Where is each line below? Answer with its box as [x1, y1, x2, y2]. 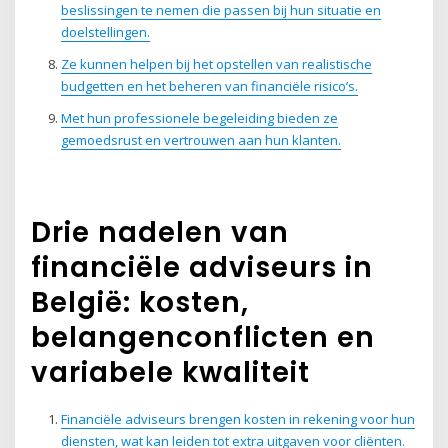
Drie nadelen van [31, 212, 290, 252]
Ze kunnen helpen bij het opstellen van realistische [60, 55, 372, 74]
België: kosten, [31, 282, 250, 322]
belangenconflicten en [31, 317, 376, 357]
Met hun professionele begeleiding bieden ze [60, 109, 338, 128]
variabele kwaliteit [31, 352, 311, 392]
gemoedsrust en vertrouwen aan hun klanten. [60, 131, 341, 150]
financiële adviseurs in [31, 247, 374, 287]
